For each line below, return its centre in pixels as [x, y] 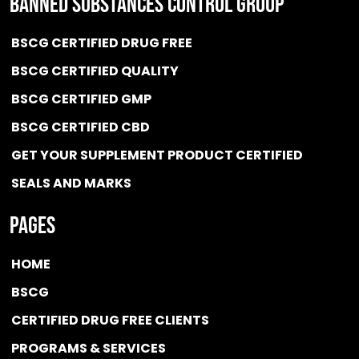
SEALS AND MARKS [71, 183]
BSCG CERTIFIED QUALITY [95, 71]
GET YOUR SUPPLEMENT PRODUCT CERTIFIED [157, 155]
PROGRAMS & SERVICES [89, 348]
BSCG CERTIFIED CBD [81, 127]
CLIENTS [181, 320]
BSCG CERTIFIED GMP [81, 99]
